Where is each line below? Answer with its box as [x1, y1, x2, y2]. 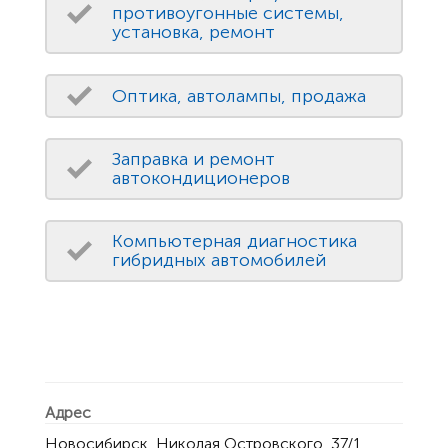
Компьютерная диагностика [112, 230, 357, 253]
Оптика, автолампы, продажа [112, 84, 366, 107]
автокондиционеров [112, 167, 290, 190]
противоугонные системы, [112, 2, 344, 25]
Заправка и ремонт [112, 148, 275, 171]
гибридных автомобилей [112, 249, 326, 272]
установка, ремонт [112, 21, 275, 44]
